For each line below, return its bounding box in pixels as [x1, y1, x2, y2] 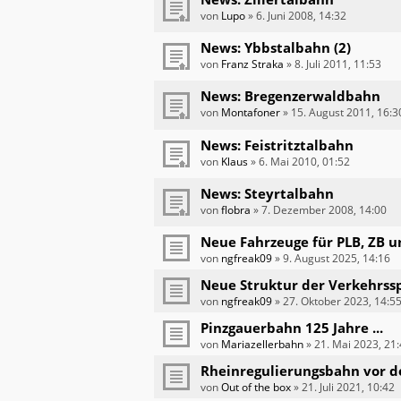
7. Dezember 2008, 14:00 [261, 201, 387, 218]
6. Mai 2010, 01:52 [259, 153, 350, 169]
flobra [221, 201, 251, 218]
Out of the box [221, 380, 291, 396]
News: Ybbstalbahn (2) [200, 38, 351, 57]
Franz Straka [221, 56, 284, 73]
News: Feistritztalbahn [200, 135, 354, 154]
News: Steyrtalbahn [200, 183, 334, 202]
